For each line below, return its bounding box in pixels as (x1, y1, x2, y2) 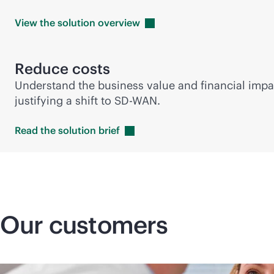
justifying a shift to (15, 94, 114, 108)
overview (98, 17, 140, 29)
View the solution (15, 17, 98, 29)
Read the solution (15, 124, 98, 137)
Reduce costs (15, 59, 110, 78)
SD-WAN (114, 94, 157, 108)
